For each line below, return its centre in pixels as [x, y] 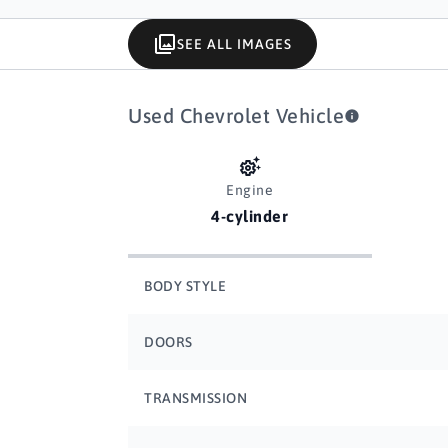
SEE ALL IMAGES [234, 44]
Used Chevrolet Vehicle [236, 115]
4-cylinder [250, 216]
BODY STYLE [185, 286]
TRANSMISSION [195, 398]
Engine [250, 190]
